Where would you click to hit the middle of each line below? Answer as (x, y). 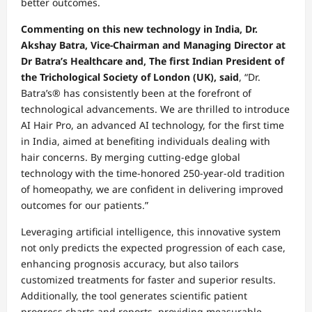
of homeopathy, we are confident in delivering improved (152, 189)
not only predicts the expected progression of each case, (153, 247)
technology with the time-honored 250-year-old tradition (153, 173)
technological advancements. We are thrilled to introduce (155, 109)
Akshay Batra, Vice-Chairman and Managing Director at (153, 45)
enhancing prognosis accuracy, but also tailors (130, 263)
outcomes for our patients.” (85, 205)
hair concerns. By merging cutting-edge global (131, 157)
